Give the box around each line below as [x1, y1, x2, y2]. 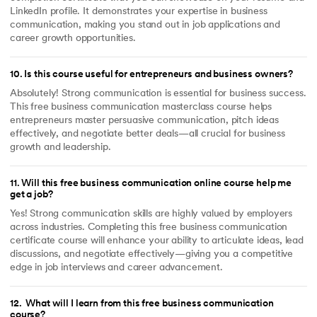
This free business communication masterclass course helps [10, 101, 272, 113]
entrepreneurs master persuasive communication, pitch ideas [10, 115, 279, 126]
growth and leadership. [10, 142, 111, 153]
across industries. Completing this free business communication [10, 221, 288, 233]
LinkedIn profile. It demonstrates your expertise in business [10, 6, 267, 17]
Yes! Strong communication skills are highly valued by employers [10, 208, 293, 219]
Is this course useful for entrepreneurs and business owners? [24, 69, 294, 81]
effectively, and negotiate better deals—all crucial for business [10, 128, 285, 139]
